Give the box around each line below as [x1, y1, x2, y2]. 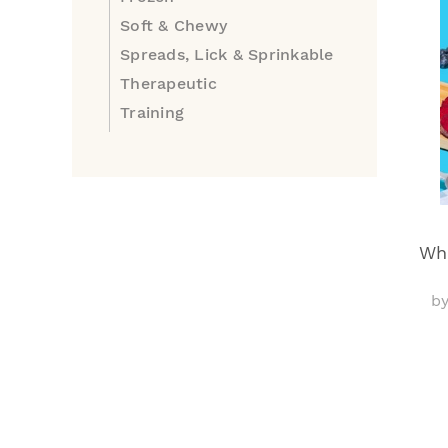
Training [120, 103, 184, 122]
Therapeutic [120, 74, 217, 93]
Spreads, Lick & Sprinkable [120, 45, 334, 64]
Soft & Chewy [120, 16, 227, 35]
